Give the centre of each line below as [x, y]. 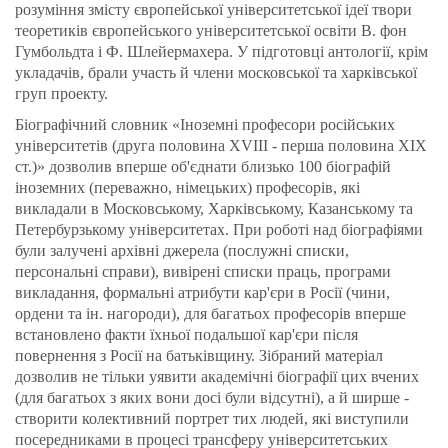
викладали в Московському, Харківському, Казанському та [214, 209]
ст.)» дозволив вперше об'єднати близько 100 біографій [203, 167]
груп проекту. [61, 94]
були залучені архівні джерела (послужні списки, [182, 251]
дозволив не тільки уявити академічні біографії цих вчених [217, 377]
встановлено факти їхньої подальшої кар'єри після [186, 335]
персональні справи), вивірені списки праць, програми [203, 272]
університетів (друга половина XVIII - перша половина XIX [221, 146]
